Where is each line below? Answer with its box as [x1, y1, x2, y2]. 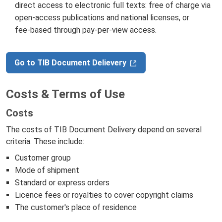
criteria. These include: [6, 136, 84, 146]
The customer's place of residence [14, 202, 137, 212]
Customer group [14, 153, 71, 163]
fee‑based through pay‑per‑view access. [14, 25, 157, 35]
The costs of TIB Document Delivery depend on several [6, 124, 202, 134]
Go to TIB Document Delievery [14, 57, 126, 67]
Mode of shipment [14, 165, 79, 175]
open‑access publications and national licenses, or [14, 12, 189, 22]
